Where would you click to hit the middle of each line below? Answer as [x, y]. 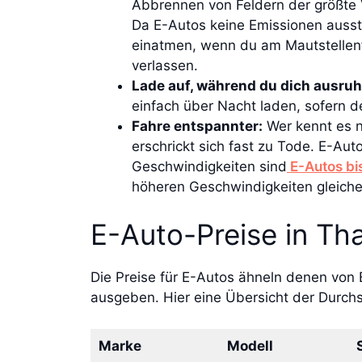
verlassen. [165, 65]
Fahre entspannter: [197, 126]
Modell [250, 345]
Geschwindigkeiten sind [209, 166]
